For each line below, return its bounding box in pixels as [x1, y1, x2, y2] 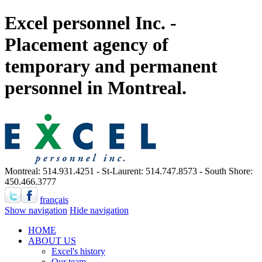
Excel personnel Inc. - [5, 12, 177, 34]
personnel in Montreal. [5, 77, 187, 99]
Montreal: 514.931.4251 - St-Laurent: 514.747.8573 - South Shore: [5, 166, 253, 176]
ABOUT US [28, 235, 76, 246]
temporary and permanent [5, 56, 218, 77]
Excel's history [51, 246, 105, 256]
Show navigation [5, 205, 67, 215]
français [40, 194, 68, 205]
